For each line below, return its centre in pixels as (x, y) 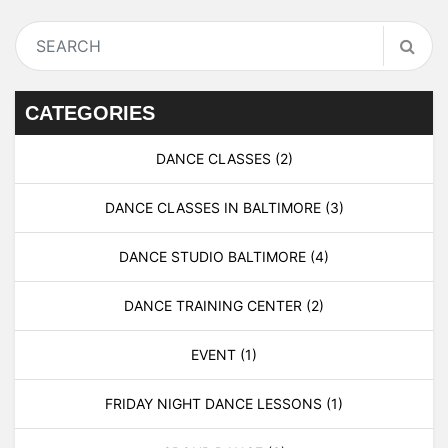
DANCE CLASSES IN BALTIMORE (214, 207)
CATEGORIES (90, 112)
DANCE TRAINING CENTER (215, 305)
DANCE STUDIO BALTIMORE (214, 256)
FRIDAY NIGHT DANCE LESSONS (215, 403)
